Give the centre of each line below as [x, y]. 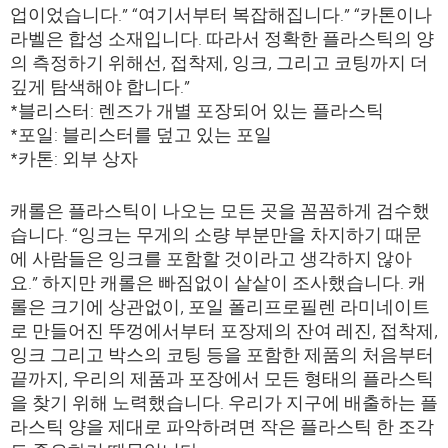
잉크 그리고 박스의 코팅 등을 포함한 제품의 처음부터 [222, 354]
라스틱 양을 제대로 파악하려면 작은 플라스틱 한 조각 [222, 426]
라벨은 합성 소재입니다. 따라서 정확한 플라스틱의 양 [222, 38]
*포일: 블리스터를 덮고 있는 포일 [141, 134]
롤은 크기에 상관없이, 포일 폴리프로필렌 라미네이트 [220, 306]
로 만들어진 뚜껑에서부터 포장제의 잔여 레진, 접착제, [224, 330]
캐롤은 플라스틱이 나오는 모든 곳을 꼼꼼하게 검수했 [220, 210]
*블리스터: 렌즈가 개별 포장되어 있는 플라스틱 [197, 110]
